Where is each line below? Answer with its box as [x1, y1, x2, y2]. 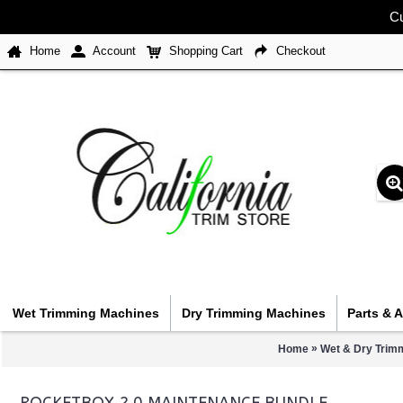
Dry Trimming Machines [182, 306, 326, 320]
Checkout [276, 44, 326, 58]
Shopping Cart [169, 44, 243, 58]
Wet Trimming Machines [13, 306, 159, 320]
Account [93, 44, 136, 58]
